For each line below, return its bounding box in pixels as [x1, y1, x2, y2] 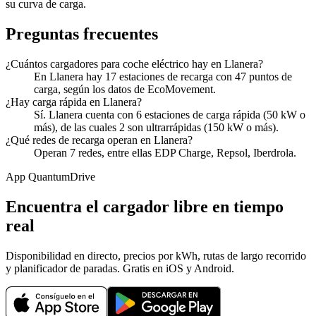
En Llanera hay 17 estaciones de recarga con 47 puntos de [34, 71, 292, 83]
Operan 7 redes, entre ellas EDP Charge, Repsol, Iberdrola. [34, 147, 296, 159]
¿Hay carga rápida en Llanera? [6, 96, 142, 109]
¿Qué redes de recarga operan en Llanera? [6, 134, 193, 147]
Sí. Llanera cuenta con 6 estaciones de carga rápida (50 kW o [34, 109, 305, 121]
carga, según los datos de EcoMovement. [34, 83, 216, 96]
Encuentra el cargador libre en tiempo [6, 197, 284, 217]
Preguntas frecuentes [6, 25, 158, 44]
